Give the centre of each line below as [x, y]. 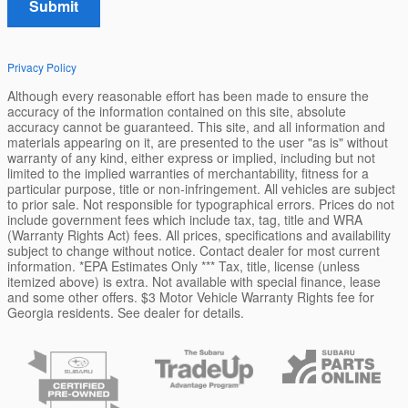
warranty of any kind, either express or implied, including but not [191, 158]
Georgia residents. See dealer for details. [126, 313]
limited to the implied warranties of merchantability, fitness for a [188, 173]
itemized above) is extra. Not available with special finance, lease [194, 282]
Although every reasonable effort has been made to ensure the [188, 96]
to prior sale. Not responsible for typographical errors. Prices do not [201, 204]
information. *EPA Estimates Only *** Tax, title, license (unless [184, 266]
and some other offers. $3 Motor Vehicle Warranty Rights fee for [191, 297]
